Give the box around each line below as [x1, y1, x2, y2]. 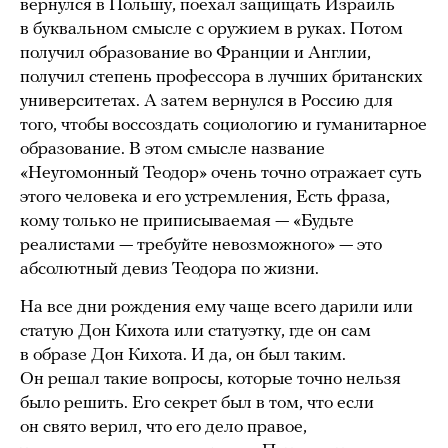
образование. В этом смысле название [20, 140, 325, 160]
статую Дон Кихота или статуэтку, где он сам [20, 322, 371, 342]
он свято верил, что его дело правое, [20, 418, 307, 438]
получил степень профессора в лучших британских [20, 68, 423, 88]
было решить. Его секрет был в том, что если [20, 394, 374, 414]
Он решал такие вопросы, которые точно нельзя [20, 370, 401, 390]
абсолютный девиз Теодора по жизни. [20, 260, 319, 280]
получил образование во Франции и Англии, [20, 44, 371, 64]
